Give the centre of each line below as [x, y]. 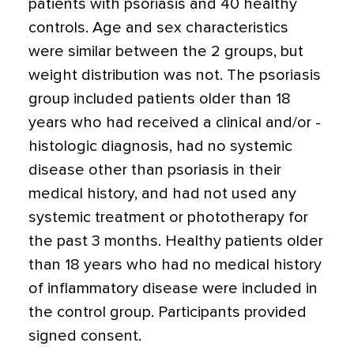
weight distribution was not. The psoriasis [175, 75]
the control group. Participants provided [168, 312]
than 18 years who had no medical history [175, 265]
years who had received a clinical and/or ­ [175, 122]
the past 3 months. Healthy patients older [176, 241]
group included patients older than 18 [160, 99]
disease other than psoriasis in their [155, 170]
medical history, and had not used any [162, 194]
